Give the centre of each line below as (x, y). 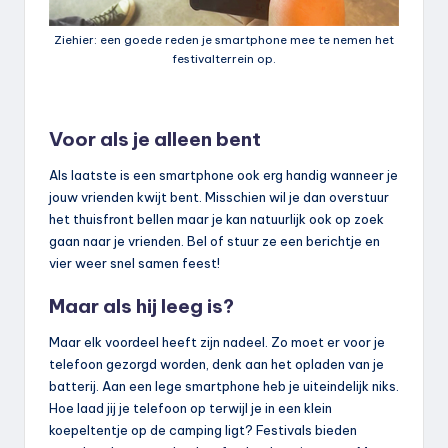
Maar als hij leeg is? (141, 306)
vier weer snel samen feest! (134, 263)
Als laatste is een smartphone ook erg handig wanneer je (223, 175)
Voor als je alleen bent (155, 139)
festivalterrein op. (224, 59)
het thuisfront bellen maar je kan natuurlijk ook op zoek (216, 219)
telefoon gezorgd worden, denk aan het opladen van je (216, 364)
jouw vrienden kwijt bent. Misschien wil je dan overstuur (219, 197)
